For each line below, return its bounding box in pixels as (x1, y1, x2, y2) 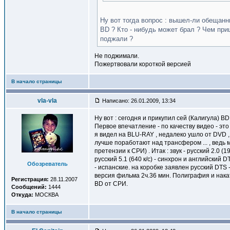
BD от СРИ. (94, 180, 128, 187)
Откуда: (11, 191, 33, 198)
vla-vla (37, 97, 57, 104)
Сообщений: (11, 184, 47, 190)
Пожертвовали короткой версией (94, 61, 191, 68)
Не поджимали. (94, 52, 139, 60)
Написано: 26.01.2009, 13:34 (101, 98, 176, 104)
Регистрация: (11, 176, 49, 182)
